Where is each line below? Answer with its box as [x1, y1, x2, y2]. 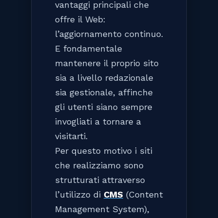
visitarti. [55, 130, 88, 141]
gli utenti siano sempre [55, 101, 152, 112]
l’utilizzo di [55, 189, 104, 200]
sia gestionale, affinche [55, 87, 153, 97]
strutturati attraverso [55, 174, 145, 185]
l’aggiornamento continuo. [55, 28, 163, 39]
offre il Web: [55, 14, 106, 24]
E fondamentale [55, 43, 122, 54]
